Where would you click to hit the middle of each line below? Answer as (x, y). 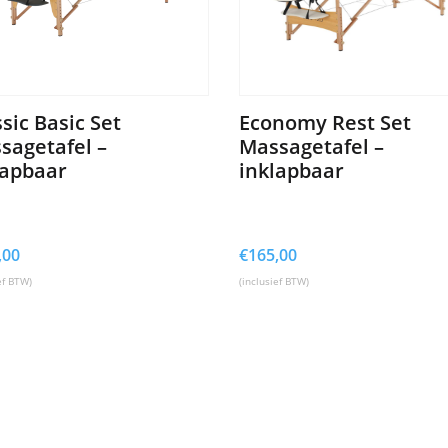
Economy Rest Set (325, 122)
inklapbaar (291, 170)
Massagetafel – (311, 146)
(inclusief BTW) (274, 280)
